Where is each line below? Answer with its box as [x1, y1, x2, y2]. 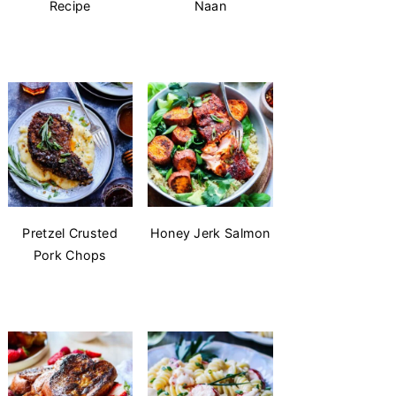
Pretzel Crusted [22, 225, 118, 240]
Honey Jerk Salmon [149, 225, 270, 240]
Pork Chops [33, 247, 107, 263]
